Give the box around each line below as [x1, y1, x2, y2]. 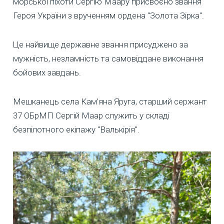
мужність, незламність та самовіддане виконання [13, 53, 203, 63]
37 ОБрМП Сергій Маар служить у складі [13, 110, 169, 120]
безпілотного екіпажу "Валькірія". [13, 124, 139, 134]
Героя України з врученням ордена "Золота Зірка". [13, 10, 204, 20]
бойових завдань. [13, 67, 81, 77]
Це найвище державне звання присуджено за [13, 39, 188, 49]
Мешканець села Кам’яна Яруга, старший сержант [13, 96, 207, 106]
